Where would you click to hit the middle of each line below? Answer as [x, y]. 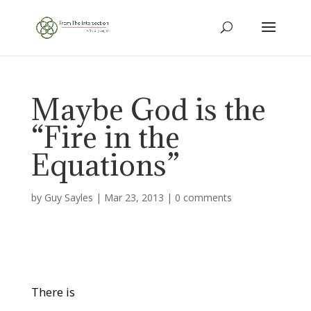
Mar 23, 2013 [134, 197]
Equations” [105, 165]
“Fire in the [105, 137]
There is [53, 292]
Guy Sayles [68, 197]
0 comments [203, 197]
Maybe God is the [148, 109]
